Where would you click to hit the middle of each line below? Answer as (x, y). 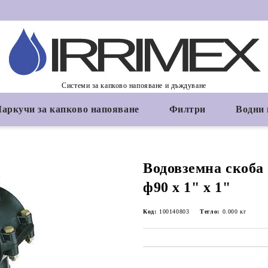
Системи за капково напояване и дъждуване (134, 85)
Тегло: (210, 211)
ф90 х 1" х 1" (187, 187)
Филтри (188, 109)
